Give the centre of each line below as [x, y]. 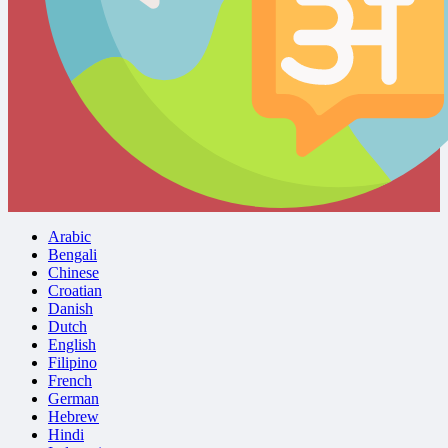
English [72, 345]
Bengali [72, 255]
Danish [70, 309]
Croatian [75, 291]
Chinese [73, 273]
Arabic [69, 237]
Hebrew [73, 417]
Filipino [72, 363]
